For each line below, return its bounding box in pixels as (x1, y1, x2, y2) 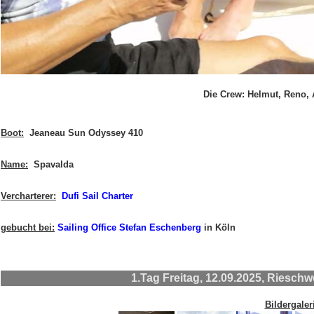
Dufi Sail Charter (59, 191, 133, 201)
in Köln (201, 222, 235, 233)
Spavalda (28, 159, 74, 170)
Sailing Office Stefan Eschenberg (57, 222, 201, 233)
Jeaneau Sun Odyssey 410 (24, 128, 143, 138)
